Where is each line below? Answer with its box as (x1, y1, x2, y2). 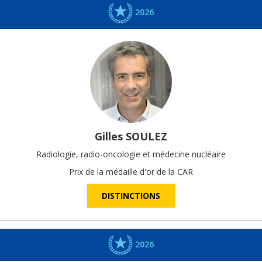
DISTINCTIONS (102, 189, 160, 201)
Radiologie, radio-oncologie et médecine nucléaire (36, 148, 226, 160)
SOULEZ (126, 129, 167, 143)
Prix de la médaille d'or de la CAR (69, 166, 193, 177)
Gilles (95, 129, 123, 143)
